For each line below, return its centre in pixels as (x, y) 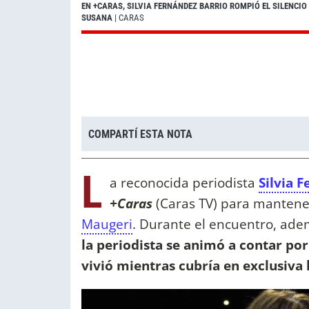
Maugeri (107, 224)
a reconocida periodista (182, 183)
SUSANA (97, 18)
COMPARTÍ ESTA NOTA (140, 134)
